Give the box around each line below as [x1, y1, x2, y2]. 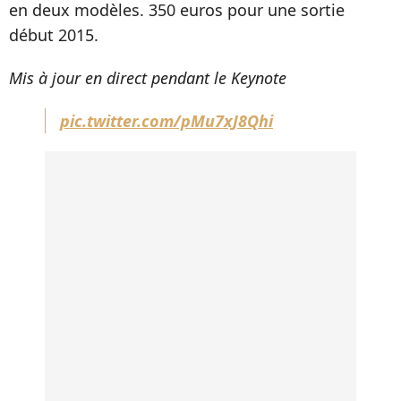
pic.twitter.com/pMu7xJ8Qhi [60, 110, 273, 132]
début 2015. [9, 24, 98, 46]
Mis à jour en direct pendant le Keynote [9, 67, 286, 89]
